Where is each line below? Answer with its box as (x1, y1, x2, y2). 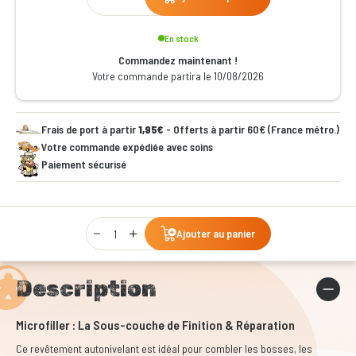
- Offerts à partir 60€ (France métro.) (164, 122, 339, 136)
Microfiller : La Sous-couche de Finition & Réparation (16, 317, 295, 332)
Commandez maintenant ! (118, 53, 238, 67)
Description (16, 276, 157, 302)
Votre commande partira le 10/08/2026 (92, 69, 264, 83)
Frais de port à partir (41, 122, 138, 136)
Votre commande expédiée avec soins (41, 140, 213, 153)
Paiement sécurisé (41, 157, 126, 171)
